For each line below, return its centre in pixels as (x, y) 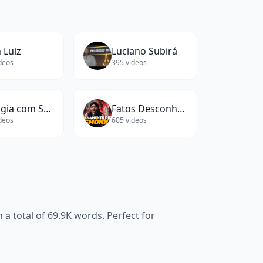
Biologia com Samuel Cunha (47, 109)
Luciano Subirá (144, 51)
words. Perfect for (113, 215)
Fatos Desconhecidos (181, 109)
